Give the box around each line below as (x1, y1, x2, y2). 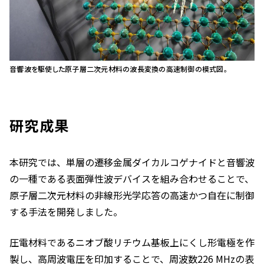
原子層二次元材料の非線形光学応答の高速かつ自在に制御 (9, 187, 255, 202)
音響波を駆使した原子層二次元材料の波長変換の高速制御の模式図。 (9, 63, 227, 74)
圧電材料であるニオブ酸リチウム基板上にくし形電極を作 (9, 235, 255, 249)
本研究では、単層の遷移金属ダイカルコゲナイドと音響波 (9, 154, 255, 169)
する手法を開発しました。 (9, 204, 123, 219)
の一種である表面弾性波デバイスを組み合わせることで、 (9, 171, 254, 186)
